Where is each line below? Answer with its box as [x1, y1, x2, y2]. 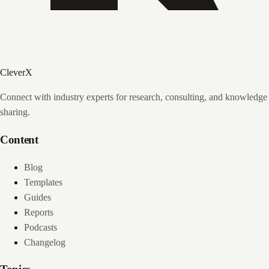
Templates [24, 177, 62, 187]
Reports [24, 207, 53, 217]
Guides [24, 192, 51, 202]
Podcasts [24, 222, 57, 232]
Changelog [24, 237, 65, 247]
